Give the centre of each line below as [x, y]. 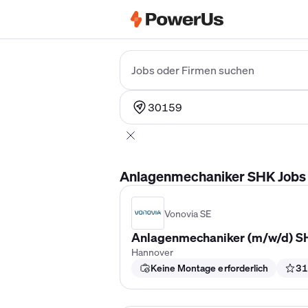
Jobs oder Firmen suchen [193, 70]
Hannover [153, 252]
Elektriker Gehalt [161, 45]
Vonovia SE [188, 213]
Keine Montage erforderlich [209, 268]
